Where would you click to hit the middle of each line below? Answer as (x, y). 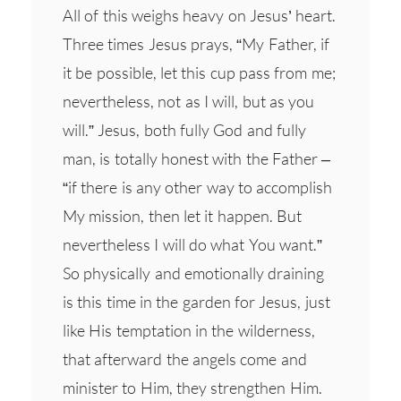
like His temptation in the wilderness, (189, 330)
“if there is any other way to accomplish (198, 187)
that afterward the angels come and (185, 358)
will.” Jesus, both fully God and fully (184, 129)
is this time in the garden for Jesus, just (196, 301)
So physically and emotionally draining (194, 273)
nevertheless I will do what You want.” (192, 244)
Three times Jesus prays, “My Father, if (196, 43)
